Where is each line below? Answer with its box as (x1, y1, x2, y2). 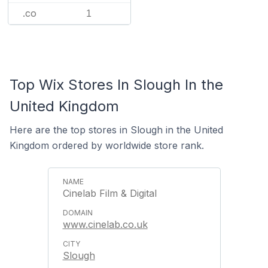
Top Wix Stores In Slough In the (10, 76, 223, 93)
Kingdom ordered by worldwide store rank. (10, 139, 204, 151)
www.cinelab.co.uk (62, 218, 148, 230)
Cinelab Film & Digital (62, 187, 157, 199)
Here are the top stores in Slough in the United (10, 124, 223, 136)
